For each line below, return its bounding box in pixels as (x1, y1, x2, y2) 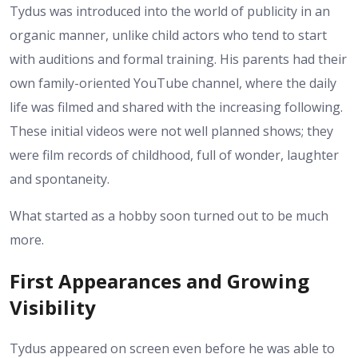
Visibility (10, 293, 96, 320)
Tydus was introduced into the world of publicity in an (10, 2, 330, 20)
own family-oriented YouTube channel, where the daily (10, 74, 336, 92)
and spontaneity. (10, 169, 109, 188)
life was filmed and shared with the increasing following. (10, 97, 343, 116)
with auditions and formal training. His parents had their (10, 50, 347, 68)
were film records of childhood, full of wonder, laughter (10, 145, 339, 164)
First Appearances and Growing (10, 267, 309, 294)
